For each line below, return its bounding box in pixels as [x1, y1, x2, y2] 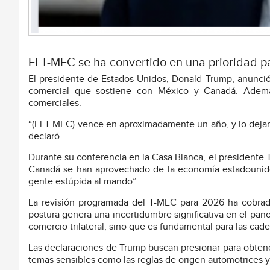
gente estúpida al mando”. [28, 176, 138, 188]
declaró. [28, 131, 62, 143]
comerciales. [28, 98, 81, 110]
